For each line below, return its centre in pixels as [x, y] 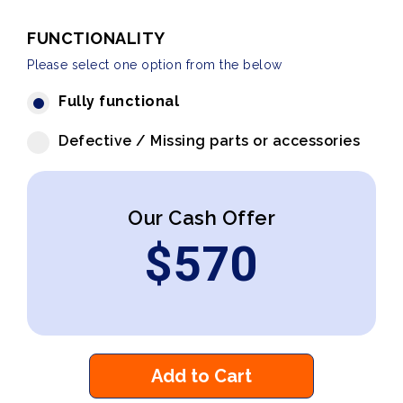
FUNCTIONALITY [96, 38]
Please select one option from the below [155, 65]
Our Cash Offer [201, 218]
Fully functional [119, 101]
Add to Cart [201, 376]
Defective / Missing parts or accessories [209, 141]
